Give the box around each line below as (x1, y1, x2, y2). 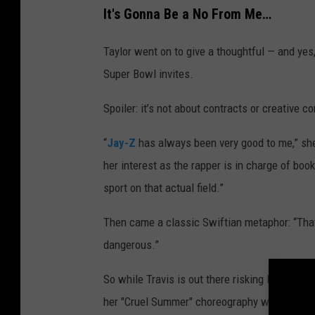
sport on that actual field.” (103, 180, 224, 195)
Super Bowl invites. (103, 66, 193, 81)
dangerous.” (103, 237, 159, 252)
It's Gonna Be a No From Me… (103, 6, 271, 22)
